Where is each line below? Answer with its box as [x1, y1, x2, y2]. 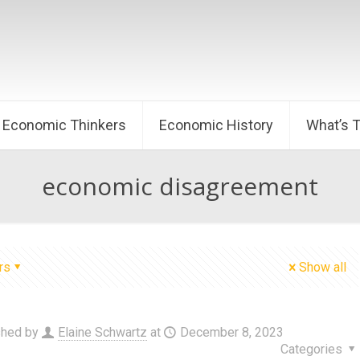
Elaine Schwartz [57, 325, 147, 340]
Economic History [159, 117, 273, 133]
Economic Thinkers [2, 117, 126, 133]
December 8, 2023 [179, 325, 284, 340]
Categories [280, 342, 346, 357]
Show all [299, 260, 346, 275]
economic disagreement [42, 170, 318, 202]
